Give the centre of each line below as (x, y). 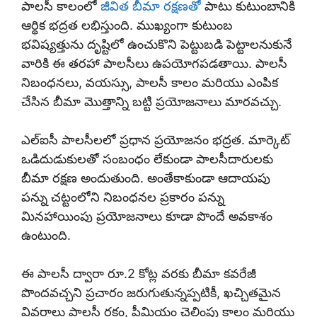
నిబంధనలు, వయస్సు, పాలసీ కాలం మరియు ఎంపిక (150, 83)
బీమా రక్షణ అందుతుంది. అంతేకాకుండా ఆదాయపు (146, 178)
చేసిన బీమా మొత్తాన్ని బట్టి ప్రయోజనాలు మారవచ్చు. (151, 102)
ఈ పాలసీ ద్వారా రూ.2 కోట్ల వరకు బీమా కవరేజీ (139, 274)
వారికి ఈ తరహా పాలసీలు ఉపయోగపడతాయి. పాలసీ (154, 64)
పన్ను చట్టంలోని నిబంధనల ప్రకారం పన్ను (123, 197)
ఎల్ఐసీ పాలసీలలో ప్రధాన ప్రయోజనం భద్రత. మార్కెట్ (156, 140)
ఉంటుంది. (46, 236)
